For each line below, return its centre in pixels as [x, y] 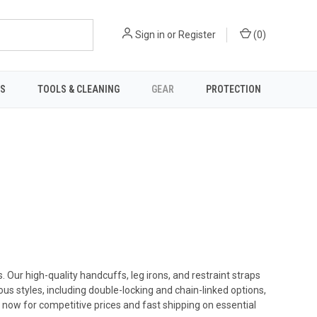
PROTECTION [233, 89]
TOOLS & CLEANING [78, 89]
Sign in [150, 35]
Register [197, 35]
